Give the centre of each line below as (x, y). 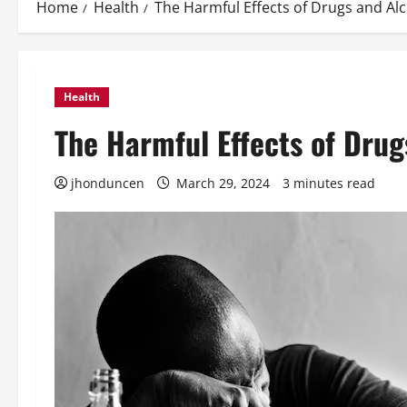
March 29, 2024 (223, 183)
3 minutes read (329, 183)
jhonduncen (108, 183)
